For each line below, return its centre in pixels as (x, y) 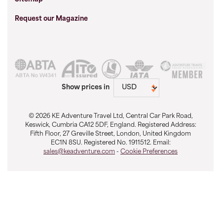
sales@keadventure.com (79, 152)
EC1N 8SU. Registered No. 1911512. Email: (110, 143)
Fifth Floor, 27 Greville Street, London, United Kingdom (110, 134)
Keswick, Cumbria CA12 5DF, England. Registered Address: (110, 125)
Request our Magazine (51, 19)
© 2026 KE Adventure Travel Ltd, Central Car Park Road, (110, 116)
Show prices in (86, 88)
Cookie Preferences (149, 152)
